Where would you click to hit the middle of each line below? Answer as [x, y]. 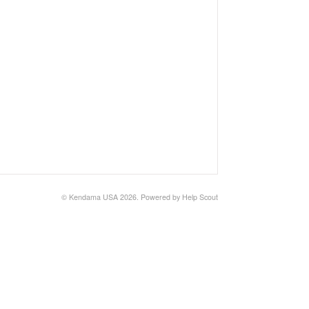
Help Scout [200, 197]
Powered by [161, 197]
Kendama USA [93, 197]
